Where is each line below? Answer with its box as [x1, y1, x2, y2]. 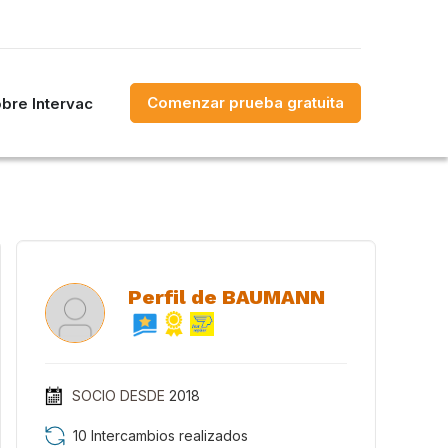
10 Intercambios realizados [73, 427, 248, 444]
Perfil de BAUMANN [127, 285, 325, 309]
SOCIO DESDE [71, 387, 165, 404]
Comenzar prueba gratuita [147, 93, 344, 112]
